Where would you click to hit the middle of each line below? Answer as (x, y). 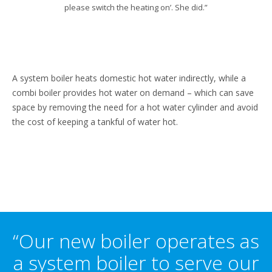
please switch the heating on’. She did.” (136, 7)
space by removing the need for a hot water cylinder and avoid (135, 107)
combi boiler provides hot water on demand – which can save (133, 93)
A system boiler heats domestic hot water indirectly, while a (129, 78)
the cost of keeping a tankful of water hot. (95, 122)
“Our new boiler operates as (136, 241)
